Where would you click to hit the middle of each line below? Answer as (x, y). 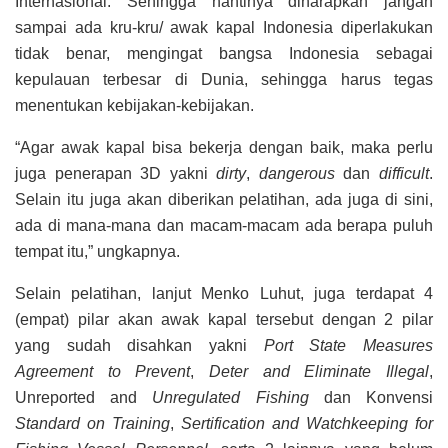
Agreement (54, 372)
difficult (404, 174)
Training (141, 424)
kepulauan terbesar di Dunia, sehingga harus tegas (224, 80)
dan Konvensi (371, 398)
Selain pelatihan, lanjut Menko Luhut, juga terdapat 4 (224, 294)
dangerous (296, 174)
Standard (47, 424)
